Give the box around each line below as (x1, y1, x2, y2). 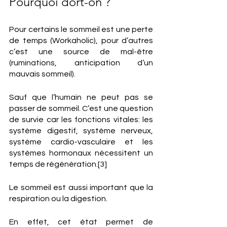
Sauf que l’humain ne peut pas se (9, 93, 153, 101)
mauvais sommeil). (9, 70, 77, 78)
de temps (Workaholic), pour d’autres (9, 36, 153, 45)
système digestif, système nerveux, (9, 127, 153, 135)
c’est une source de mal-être (9, 48, 153, 56)
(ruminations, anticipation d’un (9, 59, 153, 67)
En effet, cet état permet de (9, 218, 153, 226)
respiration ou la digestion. (9, 195, 109, 203)
